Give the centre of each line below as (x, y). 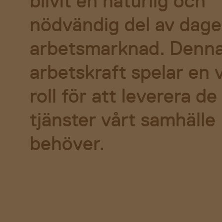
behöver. (67, 143)
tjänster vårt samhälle (123, 119)
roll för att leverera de (123, 95)
